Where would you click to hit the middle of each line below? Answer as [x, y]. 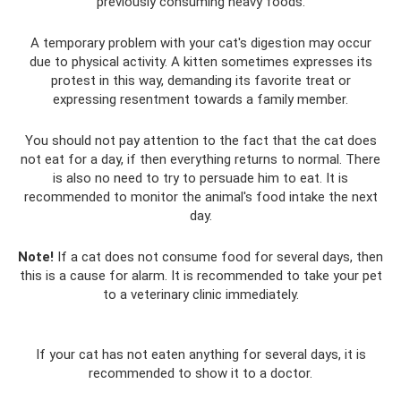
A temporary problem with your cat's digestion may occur [200, 43]
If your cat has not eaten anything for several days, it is [200, 354]
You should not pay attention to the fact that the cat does [200, 141]
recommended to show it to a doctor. [200, 373]
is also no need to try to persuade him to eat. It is [200, 178]
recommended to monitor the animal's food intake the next [200, 197]
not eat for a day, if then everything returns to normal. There [200, 159]
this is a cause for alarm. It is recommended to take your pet [200, 276]
